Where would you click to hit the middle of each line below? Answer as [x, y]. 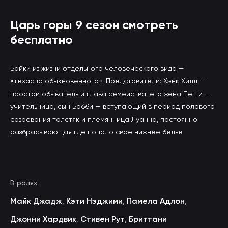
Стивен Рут [103, 219]
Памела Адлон [156, 201]
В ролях [24, 183]
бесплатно [41, 39]
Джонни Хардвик [43, 219]
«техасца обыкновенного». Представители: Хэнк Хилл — [108, 81]
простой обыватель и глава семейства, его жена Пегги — [110, 94]
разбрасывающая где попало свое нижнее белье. [97, 132]
